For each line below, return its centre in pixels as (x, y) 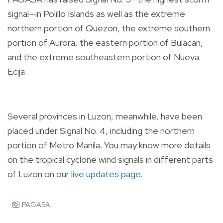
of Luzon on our (39, 174)
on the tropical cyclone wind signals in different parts (110, 159)
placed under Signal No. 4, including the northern (101, 130)
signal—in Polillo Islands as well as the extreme (96, 13)
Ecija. (17, 71)
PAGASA (36, 204)
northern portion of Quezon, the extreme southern (109, 28)
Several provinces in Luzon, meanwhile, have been (105, 116)
